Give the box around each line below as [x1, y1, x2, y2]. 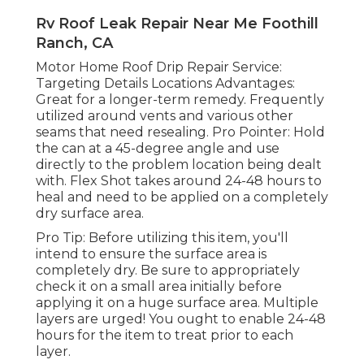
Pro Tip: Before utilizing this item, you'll [36, 230, 288, 246]
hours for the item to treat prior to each [36, 327, 293, 344]
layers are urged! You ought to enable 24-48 [36, 311, 326, 327]
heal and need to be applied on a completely [36, 189, 328, 206]
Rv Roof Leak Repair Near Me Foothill [36, 15, 318, 33]
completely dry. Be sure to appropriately [36, 262, 300, 279]
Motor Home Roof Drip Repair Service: [36, 59, 282, 76]
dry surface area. [36, 206, 144, 222]
